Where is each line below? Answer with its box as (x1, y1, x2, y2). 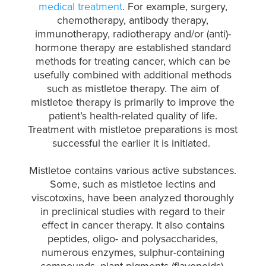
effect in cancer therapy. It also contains (41, 217, 224, 233)
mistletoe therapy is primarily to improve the (31, 94, 235, 110)
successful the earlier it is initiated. (52, 135, 214, 151)
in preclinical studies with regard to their (40, 204, 226, 219)
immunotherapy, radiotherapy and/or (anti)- (34, 26, 231, 42)
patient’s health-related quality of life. (48, 108, 217, 123)
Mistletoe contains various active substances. (29, 163, 237, 178)
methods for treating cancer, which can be (35, 53, 230, 69)
